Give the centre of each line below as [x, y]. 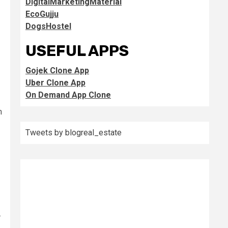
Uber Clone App [55, 83]
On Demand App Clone [68, 95]
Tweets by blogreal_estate [74, 133]
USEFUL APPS [77, 51]
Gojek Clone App [57, 70]
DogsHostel [48, 26]
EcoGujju [42, 14]
